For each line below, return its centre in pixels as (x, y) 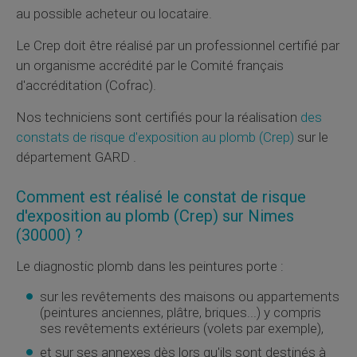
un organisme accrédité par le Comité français (150, 65)
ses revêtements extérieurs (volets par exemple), (182, 328)
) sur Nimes (253, 216)
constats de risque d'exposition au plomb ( (139, 137)
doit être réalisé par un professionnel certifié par (200, 45)
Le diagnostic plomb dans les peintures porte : (150, 266)
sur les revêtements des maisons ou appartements (190, 296)
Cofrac (129, 85)
